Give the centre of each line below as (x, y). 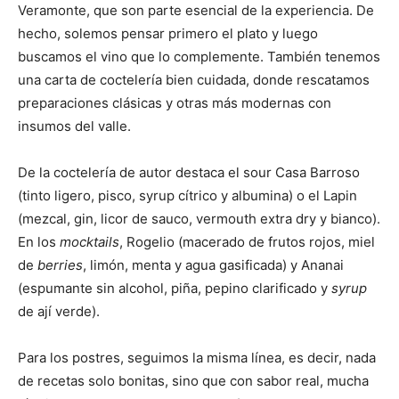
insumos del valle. (74, 126)
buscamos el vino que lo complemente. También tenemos (199, 57)
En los (39, 242)
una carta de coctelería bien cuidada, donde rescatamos (194, 80)
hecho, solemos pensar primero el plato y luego (168, 33)
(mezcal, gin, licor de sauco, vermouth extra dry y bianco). (199, 219)
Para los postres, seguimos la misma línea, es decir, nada (197, 358)
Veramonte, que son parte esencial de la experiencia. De (196, 10)
